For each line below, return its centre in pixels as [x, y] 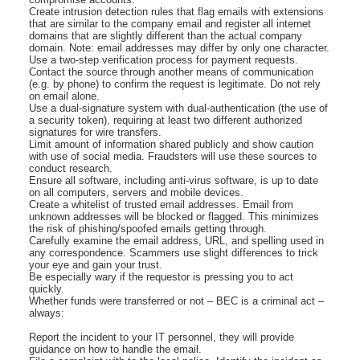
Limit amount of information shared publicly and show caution [171, 144]
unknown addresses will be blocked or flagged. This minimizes [174, 216]
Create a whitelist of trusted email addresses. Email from [161, 204]
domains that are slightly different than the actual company [166, 35]
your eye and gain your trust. [96, 264]
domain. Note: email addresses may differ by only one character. [179, 47]
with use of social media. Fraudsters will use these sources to [173, 156]
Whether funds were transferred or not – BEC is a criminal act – [176, 301]
